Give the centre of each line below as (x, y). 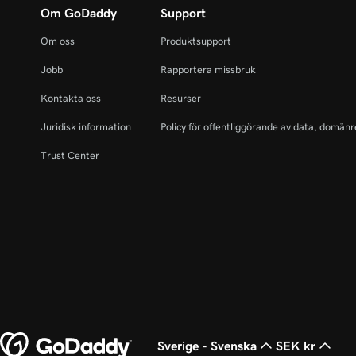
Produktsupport (196, 41)
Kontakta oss (71, 98)
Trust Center (70, 155)
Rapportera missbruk (209, 70)
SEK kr (296, 346)
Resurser (181, 98)
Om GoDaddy (79, 13)
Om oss (58, 41)
